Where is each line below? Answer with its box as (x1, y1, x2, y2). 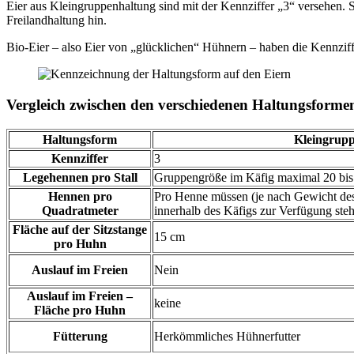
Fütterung (52, 329, 107, 343)
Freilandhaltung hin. (6, 13, 107, 28)
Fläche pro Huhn (34, 303, 126, 317)
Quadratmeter (41, 203, 119, 217)
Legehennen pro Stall (22, 170, 137, 184)
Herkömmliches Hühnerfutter (154, 329, 300, 343)
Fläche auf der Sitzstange (13, 222, 147, 236)
